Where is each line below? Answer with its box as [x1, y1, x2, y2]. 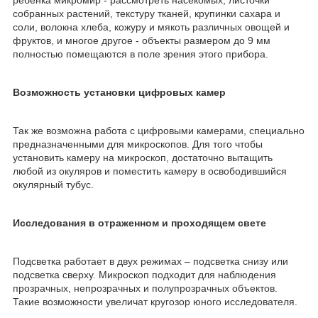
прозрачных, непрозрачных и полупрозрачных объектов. [13, 282, 278, 294]
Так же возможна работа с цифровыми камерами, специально [13, 124, 305, 136]
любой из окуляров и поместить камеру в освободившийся [13, 165, 287, 177]
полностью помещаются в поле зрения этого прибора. [13, 48, 268, 60]
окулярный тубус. [13, 178, 94, 190]
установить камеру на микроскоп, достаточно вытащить [13, 151, 273, 163]
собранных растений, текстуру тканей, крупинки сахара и [13, 7, 280, 19]
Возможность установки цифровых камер [13, 86, 226, 98]
